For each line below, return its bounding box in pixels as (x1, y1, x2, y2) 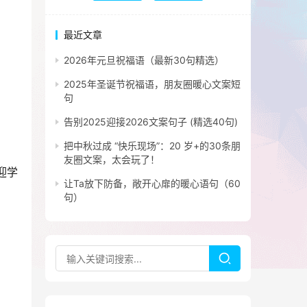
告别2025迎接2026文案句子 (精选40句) (64, 116, 238, 128)
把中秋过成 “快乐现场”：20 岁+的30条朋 (64, 140, 241, 152)
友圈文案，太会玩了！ (64, 153, 160, 166)
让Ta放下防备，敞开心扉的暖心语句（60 (64, 177, 241, 190)
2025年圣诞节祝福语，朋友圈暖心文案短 (64, 78, 241, 90)
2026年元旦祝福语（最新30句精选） (64, 54, 224, 66)
